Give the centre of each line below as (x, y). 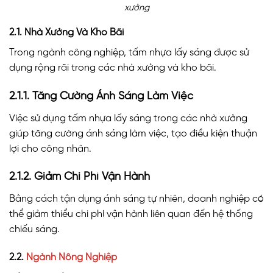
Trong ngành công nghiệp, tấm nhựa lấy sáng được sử (129, 52)
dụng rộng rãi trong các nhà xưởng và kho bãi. (113, 68)
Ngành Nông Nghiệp (72, 258)
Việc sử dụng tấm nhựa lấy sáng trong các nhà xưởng (128, 118)
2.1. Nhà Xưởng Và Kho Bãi (66, 32)
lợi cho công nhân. (50, 149)
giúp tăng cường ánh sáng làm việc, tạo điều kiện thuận (133, 133)
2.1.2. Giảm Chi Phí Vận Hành (80, 177)
